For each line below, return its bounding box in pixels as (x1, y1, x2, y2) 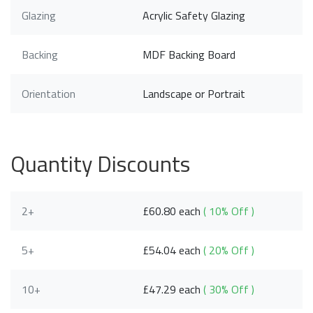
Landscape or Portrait (143, 85, 246, 103)
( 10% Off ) (203, 203, 255, 220)
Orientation (22, 85, 75, 103)
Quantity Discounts (10, 147, 190, 181)
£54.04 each (143, 242, 204, 259)
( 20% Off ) (203, 242, 255, 259)
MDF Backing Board (143, 46, 236, 64)
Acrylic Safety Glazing (143, 7, 246, 24)
